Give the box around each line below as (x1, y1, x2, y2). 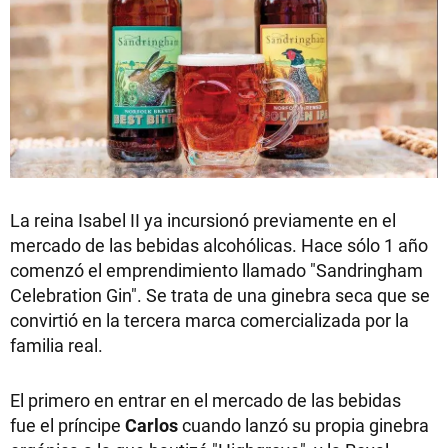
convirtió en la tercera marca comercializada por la (10, 307, 409, 332)
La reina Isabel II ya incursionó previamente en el (10, 207, 396, 232)
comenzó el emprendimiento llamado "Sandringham (10, 257, 423, 282)
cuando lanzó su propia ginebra (182, 412, 429, 437)
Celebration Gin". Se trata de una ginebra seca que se (10, 282, 430, 307)
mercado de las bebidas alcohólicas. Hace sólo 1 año (10, 232, 428, 257)
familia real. (10, 332, 103, 357)
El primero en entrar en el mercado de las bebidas (10, 387, 401, 412)
